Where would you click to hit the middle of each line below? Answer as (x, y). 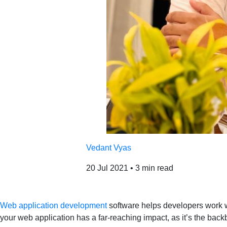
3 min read (153, 168)
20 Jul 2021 (107, 168)
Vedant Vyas (109, 148)
